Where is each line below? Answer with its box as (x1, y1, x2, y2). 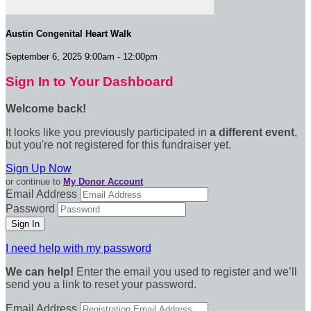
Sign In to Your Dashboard (6, 74, 174, 90)
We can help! (6, 266, 74, 278)
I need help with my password (6, 242, 151, 254)
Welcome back (6, 103, 83, 115)
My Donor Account (63, 176, 143, 187)
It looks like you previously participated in (6, 126, 210, 138)
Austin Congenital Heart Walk (6, 28, 131, 40)
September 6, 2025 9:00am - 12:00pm (6, 51, 158, 62)
